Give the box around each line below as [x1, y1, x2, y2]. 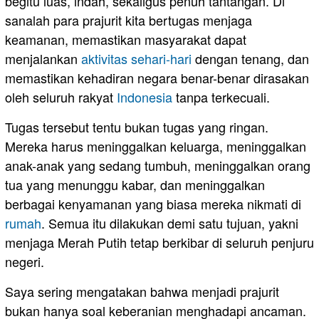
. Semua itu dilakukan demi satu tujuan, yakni [41, 214, 298, 233]
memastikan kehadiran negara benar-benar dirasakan [5, 68, 309, 88]
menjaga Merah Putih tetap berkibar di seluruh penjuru [5, 233, 314, 252]
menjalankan [5, 49, 81, 68]
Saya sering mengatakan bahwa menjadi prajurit [5, 282, 279, 301]
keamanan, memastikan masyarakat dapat [5, 30, 246, 49]
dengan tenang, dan [192, 49, 309, 68]
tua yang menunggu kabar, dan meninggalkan [5, 175, 265, 194]
